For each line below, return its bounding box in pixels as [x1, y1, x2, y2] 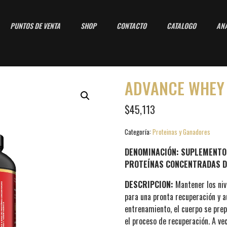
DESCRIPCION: [125, 178, 175, 191]
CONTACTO [117, 20, 147, 31]
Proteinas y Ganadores [153, 127, 210, 137]
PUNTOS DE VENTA [10, 20, 61, 31]
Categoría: [125, 127, 151, 137]
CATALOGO [167, 20, 197, 31]
